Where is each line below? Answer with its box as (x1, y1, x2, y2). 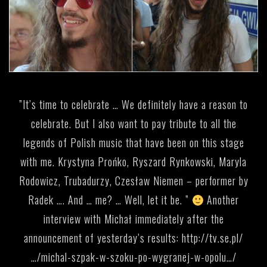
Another (204, 192, 240, 208)
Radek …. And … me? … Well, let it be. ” (27, 192, 192, 208)
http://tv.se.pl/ (182, 230, 243, 246)
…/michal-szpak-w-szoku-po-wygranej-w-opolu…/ (30, 249, 237, 265)
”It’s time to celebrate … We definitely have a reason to (19, 97, 248, 113)
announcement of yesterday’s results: (24, 230, 182, 246)
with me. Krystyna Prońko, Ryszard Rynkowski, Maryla (20, 154, 247, 170)
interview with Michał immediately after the (43, 211, 224, 227)
